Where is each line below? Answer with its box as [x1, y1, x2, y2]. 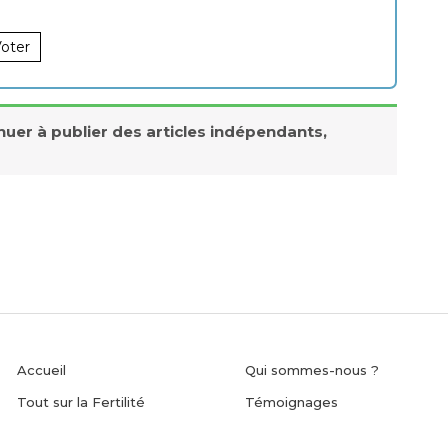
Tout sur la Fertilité [17, 394, 146, 411]
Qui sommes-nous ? [245, 362, 380, 379]
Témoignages [245, 394, 339, 411]
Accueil [17, 362, 67, 379]
